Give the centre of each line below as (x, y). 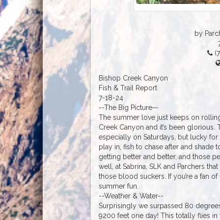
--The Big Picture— (128, 107)
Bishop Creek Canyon (133, 78)
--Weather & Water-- (131, 196)
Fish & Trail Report (128, 88)
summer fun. (118, 186)
